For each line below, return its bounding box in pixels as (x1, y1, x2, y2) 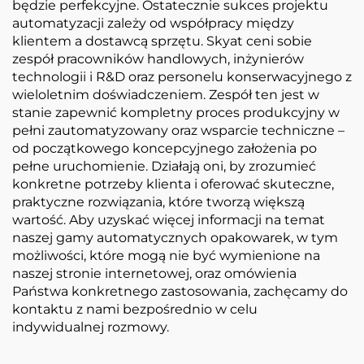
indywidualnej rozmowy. (12, 318, 169, 335)
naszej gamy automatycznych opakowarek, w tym (12, 229, 338, 245)
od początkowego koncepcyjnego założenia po (12, 140, 317, 156)
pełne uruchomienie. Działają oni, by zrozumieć (12, 158, 316, 174)
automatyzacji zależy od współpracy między (12, 15, 294, 31)
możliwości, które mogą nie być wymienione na (12, 247, 320, 263)
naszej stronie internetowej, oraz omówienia (12, 265, 297, 281)
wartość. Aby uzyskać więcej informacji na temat (12, 211, 325, 227)
